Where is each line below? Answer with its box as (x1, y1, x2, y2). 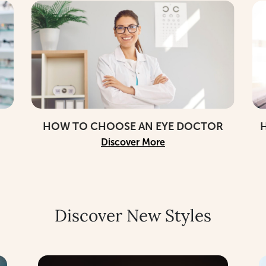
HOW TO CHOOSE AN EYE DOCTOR (43, 119, 223, 133)
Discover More (101, 136, 165, 148)
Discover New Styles (55, 204, 211, 226)
